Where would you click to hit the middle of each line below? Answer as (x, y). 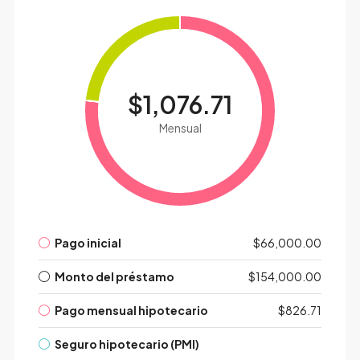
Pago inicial (88, 243)
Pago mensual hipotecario (131, 311)
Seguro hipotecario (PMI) (127, 344)
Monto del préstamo (114, 277)
